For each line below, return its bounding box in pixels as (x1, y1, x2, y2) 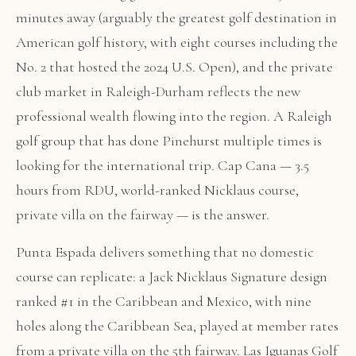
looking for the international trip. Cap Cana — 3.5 (16, 157, 309, 174)
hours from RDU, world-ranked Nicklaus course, (16, 181, 299, 199)
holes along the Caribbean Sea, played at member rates (16, 317, 339, 335)
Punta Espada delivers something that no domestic (16, 243, 314, 261)
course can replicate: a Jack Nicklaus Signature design (16, 268, 327, 285)
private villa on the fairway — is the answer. (16, 206, 269, 223)
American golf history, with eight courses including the (16, 33, 338, 51)
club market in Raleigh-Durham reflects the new (16, 83, 300, 100)
